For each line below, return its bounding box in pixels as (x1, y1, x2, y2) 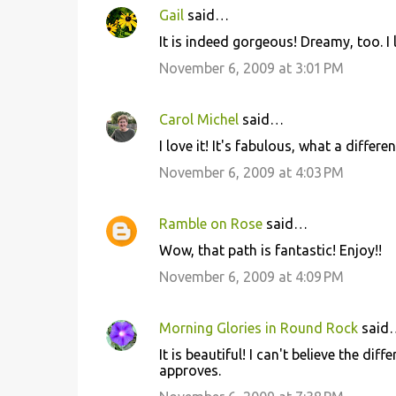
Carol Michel (158, 111, 239, 127)
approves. (158, 362, 221, 378)
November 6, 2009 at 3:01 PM (158, 60, 344, 76)
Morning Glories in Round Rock (158, 320, 358, 336)
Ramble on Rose (158, 216, 263, 232)
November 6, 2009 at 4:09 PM (158, 269, 344, 285)
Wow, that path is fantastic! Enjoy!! (158, 242, 382, 258)
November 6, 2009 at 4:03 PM (158, 164, 344, 180)
